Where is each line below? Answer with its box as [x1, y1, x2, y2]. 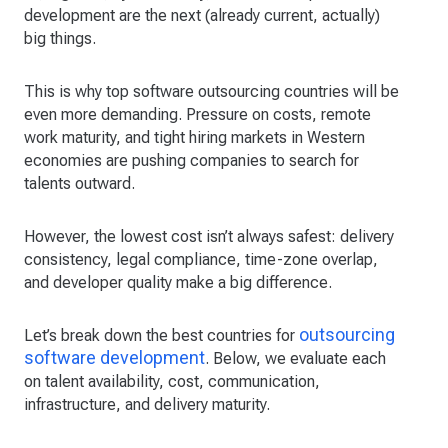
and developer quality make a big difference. [24, 272, 332, 292]
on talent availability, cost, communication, [24, 371, 320, 391]
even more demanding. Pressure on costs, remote [24, 104, 371, 124]
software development [24, 346, 205, 368]
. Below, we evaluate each [205, 348, 386, 368]
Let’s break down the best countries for [24, 325, 299, 345]
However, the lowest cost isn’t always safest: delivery [24, 226, 394, 246]
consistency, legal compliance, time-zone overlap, [24, 249, 378, 269]
